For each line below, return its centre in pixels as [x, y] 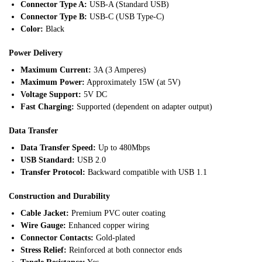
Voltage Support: [51, 94]
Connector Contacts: [57, 237]
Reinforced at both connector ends [124, 250]
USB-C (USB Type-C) [126, 17]
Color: [32, 29]
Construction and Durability [59, 196]
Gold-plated [114, 237]
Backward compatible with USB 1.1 [146, 172]
